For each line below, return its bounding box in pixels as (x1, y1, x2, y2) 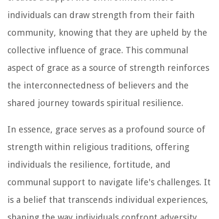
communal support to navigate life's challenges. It (7, 176, 211, 187)
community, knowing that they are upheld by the (7, 27, 207, 38)
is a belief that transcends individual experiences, (7, 194, 208, 205)
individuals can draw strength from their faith (7, 9, 195, 20)
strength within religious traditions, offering (7, 141, 189, 152)
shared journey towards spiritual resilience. (7, 97, 183, 108)
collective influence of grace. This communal (7, 44, 188, 55)
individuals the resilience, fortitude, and (7, 159, 171, 170)
